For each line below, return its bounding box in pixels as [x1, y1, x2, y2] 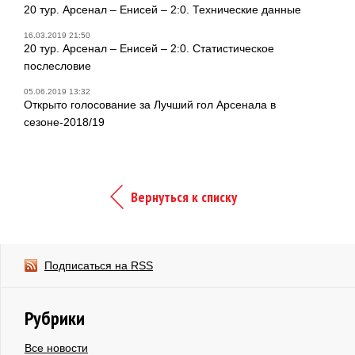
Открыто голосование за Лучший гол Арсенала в [24, 97, 276, 111]
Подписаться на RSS [44, 258, 153, 272]
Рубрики [25, 305, 85, 330]
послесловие [24, 59, 91, 72]
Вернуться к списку [131, 187, 237, 206]
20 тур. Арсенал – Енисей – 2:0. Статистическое [24, 41, 274, 55]
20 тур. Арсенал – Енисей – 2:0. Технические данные [24, 2, 301, 16]
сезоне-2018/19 [24, 115, 105, 128]
